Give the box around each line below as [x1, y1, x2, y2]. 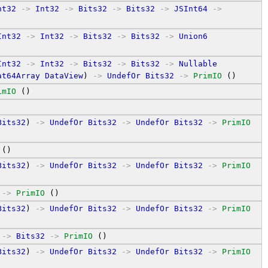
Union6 [179, 31, 208, 41]
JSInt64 [174, 4, 208, 13]
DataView [45, 71, 83, 80]
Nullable [179, 59, 217, 68]
